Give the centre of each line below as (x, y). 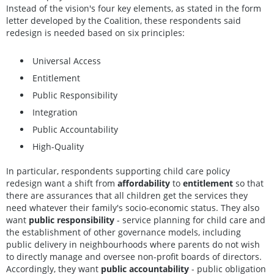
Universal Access (67, 61)
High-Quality (58, 146)
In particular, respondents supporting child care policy (118, 171)
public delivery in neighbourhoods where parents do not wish (133, 245)
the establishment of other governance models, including (124, 232)
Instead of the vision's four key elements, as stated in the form (134, 8)
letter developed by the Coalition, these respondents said (124, 20)
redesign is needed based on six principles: (95, 32)
